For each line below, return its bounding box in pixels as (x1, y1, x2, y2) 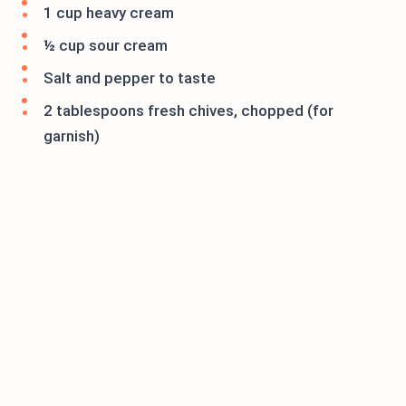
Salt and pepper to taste (43, 69, 216, 88)
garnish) (43, 127, 100, 146)
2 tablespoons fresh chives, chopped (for (43, 101, 333, 121)
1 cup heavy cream (43, 4, 174, 23)
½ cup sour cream (43, 36, 168, 55)
